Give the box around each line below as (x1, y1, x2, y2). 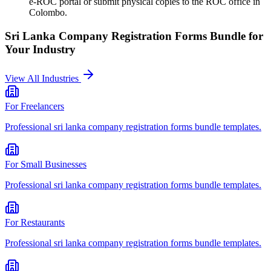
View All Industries (5, 73, 81, 84)
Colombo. (29, 7, 67, 18)
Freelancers (21, 101, 64, 112)
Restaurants (21, 217, 65, 228)
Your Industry (5, 42, 76, 56)
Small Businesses (21, 159, 87, 170)
